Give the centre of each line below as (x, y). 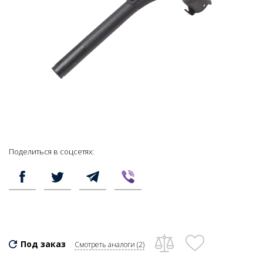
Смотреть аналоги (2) (109, 245)
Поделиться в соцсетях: (51, 151)
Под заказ (43, 244)
